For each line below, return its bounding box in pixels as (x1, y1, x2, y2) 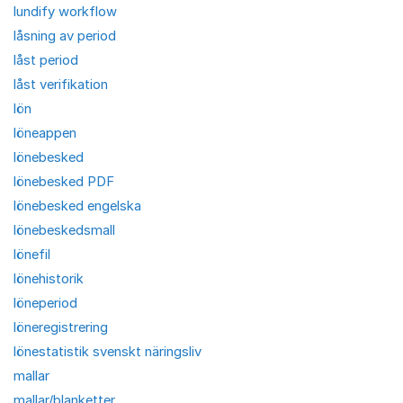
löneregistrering (13, 318, 108, 336)
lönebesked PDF (13, 173, 114, 190)
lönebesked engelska (13, 197, 141, 214)
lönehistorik (13, 270, 84, 287)
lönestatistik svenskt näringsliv (13, 343, 201, 360)
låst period (13, 51, 78, 68)
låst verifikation (13, 76, 108, 93)
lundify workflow (13, 3, 117, 20)
